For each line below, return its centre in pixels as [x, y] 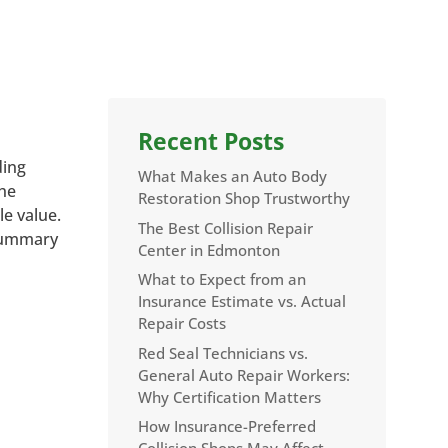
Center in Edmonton [209, 249]
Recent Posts [211, 141]
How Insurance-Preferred [227, 426]
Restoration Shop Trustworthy [244, 198]
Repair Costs [182, 323]
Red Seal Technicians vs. [223, 352]
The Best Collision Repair [226, 227]
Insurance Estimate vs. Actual [242, 301]
